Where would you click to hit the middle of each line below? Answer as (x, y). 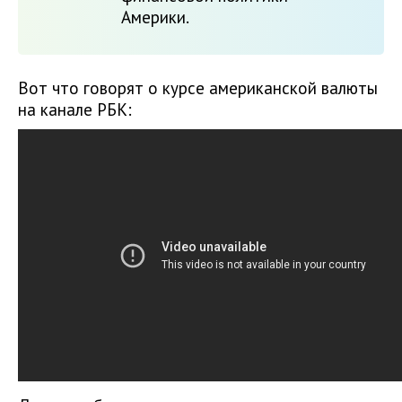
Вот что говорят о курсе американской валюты (198, 88)
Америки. (155, 17)
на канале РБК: (75, 109)
